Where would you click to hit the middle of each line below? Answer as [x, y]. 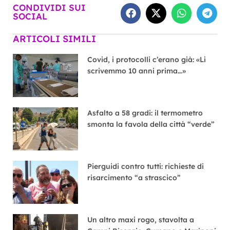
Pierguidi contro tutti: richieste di [146, 166]
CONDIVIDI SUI [49, 7]
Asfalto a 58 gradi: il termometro [145, 113]
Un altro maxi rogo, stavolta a [141, 219]
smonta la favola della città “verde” [151, 124]
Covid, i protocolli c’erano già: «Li [147, 59]
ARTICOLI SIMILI [54, 39]
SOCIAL [30, 16]
